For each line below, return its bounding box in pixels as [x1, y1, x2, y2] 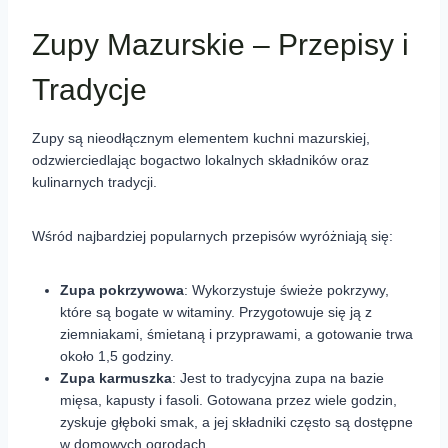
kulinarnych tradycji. [32, 174, 157, 191]
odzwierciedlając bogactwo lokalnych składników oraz [32, 152, 369, 169]
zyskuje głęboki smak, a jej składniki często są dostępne [60, 414, 413, 431]
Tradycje [32, 73, 147, 107]
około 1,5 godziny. [60, 348, 174, 365]
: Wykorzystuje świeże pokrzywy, [184, 282, 389, 299]
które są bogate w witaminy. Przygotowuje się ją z [60, 304, 372, 321]
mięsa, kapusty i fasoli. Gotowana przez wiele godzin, [60, 392, 397, 409]
